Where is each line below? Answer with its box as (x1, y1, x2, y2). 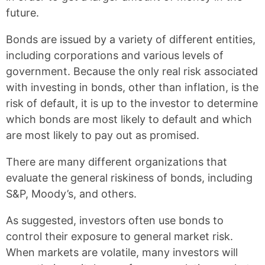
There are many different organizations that (6, 156, 227, 168)
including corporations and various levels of (6, 49, 224, 62)
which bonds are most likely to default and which (6, 113, 252, 125)
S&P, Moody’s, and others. (6, 188, 137, 200)
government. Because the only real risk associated (6, 65, 258, 77)
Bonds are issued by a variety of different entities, (6, 33, 256, 46)
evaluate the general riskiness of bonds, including (6, 172, 253, 184)
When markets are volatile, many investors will (6, 246, 238, 258)
